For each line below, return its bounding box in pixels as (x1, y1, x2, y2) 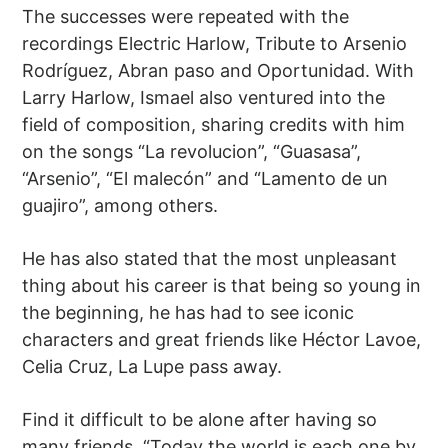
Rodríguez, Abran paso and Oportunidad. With (22, 60, 415, 82)
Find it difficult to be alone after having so (22, 409, 378, 431)
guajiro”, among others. (22, 195, 219, 217)
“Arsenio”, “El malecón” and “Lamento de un (22, 168, 389, 190)
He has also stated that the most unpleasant (22, 248, 398, 270)
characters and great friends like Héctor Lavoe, (22, 329, 422, 351)
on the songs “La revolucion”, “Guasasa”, (22, 141, 362, 163)
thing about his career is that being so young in (22, 275, 422, 297)
